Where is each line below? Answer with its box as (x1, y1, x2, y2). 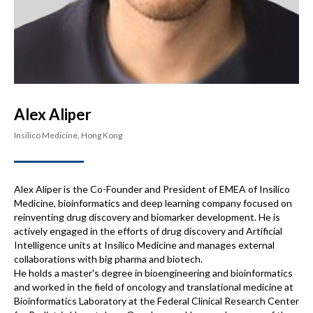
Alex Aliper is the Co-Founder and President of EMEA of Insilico (14, 183, 290, 196)
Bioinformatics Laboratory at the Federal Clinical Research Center (14, 295, 299, 307)
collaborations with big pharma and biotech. (14, 253, 203, 265)
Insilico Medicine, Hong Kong (14, 130, 122, 141)
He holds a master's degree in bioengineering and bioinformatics (14, 267, 293, 279)
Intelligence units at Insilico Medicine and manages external (14, 239, 275, 252)
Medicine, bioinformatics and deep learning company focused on (14, 197, 292, 210)
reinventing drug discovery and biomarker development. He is (14, 211, 280, 224)
